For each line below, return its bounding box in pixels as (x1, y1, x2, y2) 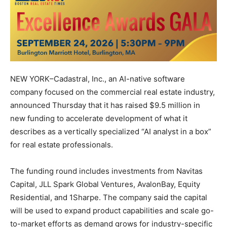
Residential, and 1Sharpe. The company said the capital (10, 192, 207, 202)
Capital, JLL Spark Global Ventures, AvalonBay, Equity (10, 179, 200, 189)
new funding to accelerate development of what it (10, 113, 187, 123)
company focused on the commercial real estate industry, (10, 87, 215, 97)
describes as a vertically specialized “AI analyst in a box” (10, 126, 211, 136)
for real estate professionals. (10, 139, 113, 149)
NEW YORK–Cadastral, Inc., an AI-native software (10, 73, 185, 84)
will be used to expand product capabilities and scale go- (10, 205, 214, 215)
